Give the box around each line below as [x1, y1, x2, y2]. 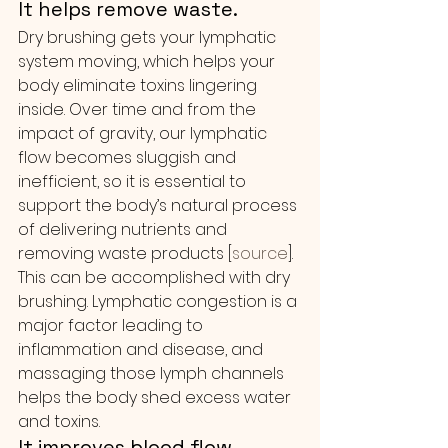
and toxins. [18, 410, 100, 433]
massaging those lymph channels [18, 362, 288, 385]
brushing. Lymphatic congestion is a [18, 290, 301, 313]
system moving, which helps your [18, 50, 279, 73]
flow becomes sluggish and [18, 146, 240, 169]
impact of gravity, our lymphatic [18, 122, 271, 145]
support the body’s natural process [18, 194, 301, 217]
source [232, 242, 288, 265]
